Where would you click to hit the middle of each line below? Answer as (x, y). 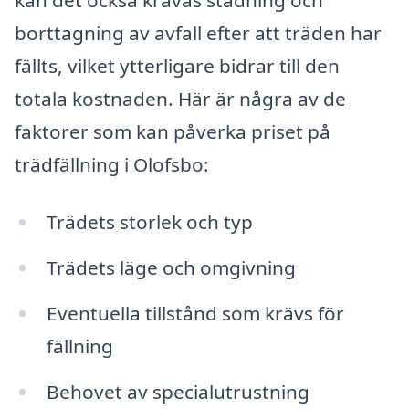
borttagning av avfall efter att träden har (198, 32)
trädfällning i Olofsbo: (112, 164)
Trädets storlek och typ (149, 222)
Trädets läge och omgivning (171, 268)
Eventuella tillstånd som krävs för (195, 313)
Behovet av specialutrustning (178, 391)
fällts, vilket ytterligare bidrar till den (177, 65)
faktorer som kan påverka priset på (173, 131)
